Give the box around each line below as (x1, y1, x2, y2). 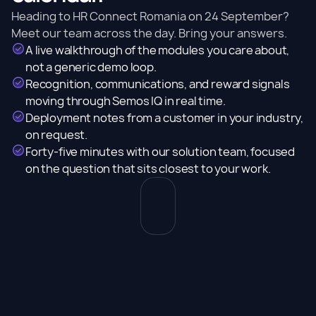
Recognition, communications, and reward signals (25, 76, 290, 92)
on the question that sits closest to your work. (25, 161, 271, 176)
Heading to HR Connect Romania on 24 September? (11, 8, 289, 24)
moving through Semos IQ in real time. (25, 93, 226, 109)
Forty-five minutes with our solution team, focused (25, 144, 296, 159)
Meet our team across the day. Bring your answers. (11, 25, 287, 41)
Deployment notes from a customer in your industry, (25, 110, 304, 126)
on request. (25, 127, 88, 142)
